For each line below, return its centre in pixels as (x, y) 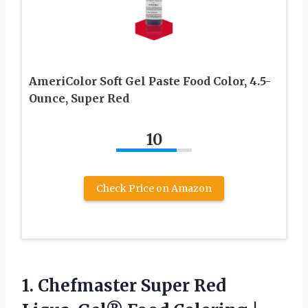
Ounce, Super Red (79, 98)
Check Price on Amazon (154, 188)
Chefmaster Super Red (132, 285)
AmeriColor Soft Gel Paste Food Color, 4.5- (150, 81)
